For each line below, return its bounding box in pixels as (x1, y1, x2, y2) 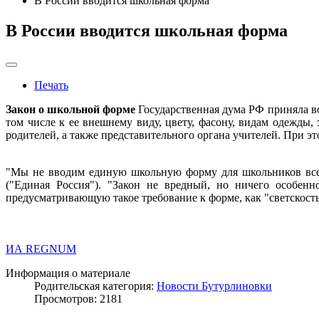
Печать (34, 78, 68, 91)
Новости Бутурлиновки (157, 279, 272, 292)
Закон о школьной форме (6, 103, 136, 115)
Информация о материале (6, 266, 130, 279)
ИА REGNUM (6, 242, 76, 255)
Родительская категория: (34, 279, 157, 292)
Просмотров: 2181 (34, 292, 122, 305)
